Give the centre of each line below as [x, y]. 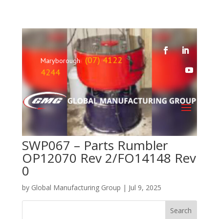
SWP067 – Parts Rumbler [95, 145]
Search [181, 211]
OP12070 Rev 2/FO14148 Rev [109, 158]
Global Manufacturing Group [76, 188]
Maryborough [60, 61]
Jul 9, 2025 [145, 188]
